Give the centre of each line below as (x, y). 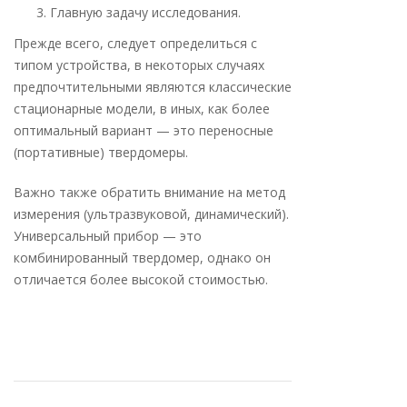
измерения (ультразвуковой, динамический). (151, 214)
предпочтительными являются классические (153, 87)
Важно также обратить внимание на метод (149, 192)
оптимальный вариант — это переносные (144, 130)
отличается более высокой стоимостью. (141, 279)
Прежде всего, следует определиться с (135, 43)
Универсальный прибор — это (108, 236)
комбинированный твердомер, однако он (142, 258)
